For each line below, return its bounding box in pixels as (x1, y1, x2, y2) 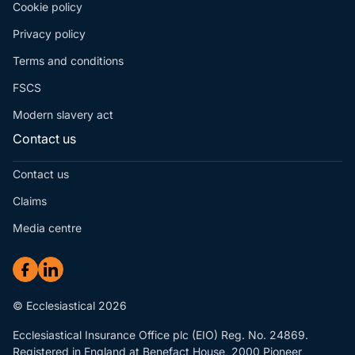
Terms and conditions (13, 54, 124, 68)
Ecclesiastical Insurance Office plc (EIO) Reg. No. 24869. (13, 328, 308, 342)
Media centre (13, 221, 82, 235)
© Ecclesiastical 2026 (13, 299, 127, 313)
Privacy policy (13, 27, 86, 41)
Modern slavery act (13, 108, 113, 122)
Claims (13, 194, 47, 208)
